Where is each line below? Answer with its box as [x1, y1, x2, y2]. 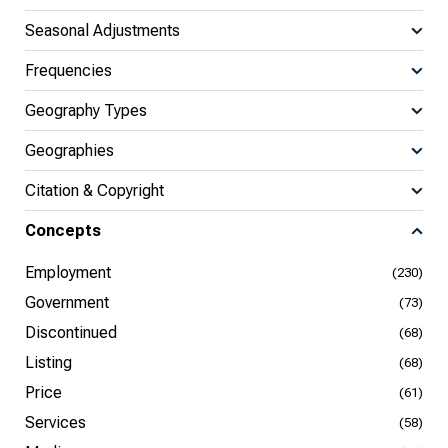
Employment [25, 263, 111, 282]
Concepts [25, 221, 101, 240]
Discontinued [25, 323, 117, 342]
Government [25, 293, 109, 312]
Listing [25, 353, 72, 372]
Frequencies [25, 60, 112, 80]
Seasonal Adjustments [25, 20, 180, 40]
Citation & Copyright [25, 180, 164, 200]
